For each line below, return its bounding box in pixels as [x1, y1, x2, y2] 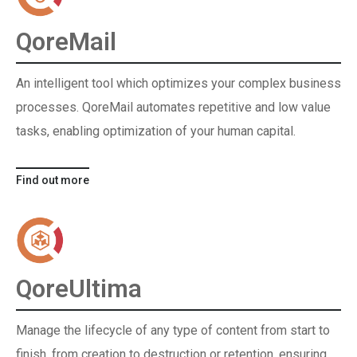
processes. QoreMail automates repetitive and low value [16, 99, 331, 115]
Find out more [16, 173, 89, 186]
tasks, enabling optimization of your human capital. [16, 123, 296, 139]
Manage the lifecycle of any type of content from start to [16, 323, 330, 339]
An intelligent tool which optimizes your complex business [16, 75, 341, 91]
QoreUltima [16, 274, 142, 304]
